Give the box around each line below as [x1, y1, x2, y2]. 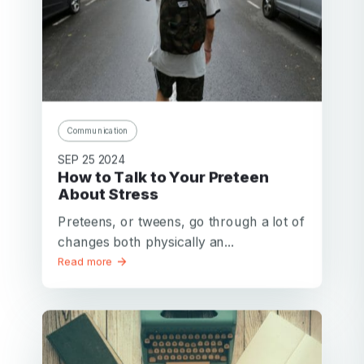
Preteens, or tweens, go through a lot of [58, 213, 305, 230]
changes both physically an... [58, 233, 235, 250]
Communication [67, 125, 129, 136]
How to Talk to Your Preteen [58, 167, 70, 187]
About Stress [58, 184, 158, 204]
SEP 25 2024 [58, 153, 126, 167]
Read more [58, 255, 116, 268]
